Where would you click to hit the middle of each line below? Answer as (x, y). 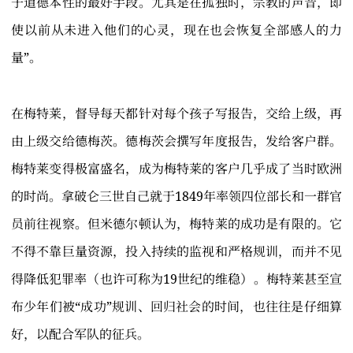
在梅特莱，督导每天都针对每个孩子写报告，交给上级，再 (176, 114)
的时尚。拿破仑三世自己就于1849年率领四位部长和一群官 (176, 197)
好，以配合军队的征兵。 (80, 334)
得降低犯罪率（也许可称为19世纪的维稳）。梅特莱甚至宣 (176, 279)
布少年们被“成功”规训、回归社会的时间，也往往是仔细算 (176, 307)
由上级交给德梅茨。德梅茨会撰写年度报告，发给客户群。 (176, 141)
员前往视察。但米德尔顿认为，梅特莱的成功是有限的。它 (176, 224)
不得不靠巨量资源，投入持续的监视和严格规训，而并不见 (176, 252)
